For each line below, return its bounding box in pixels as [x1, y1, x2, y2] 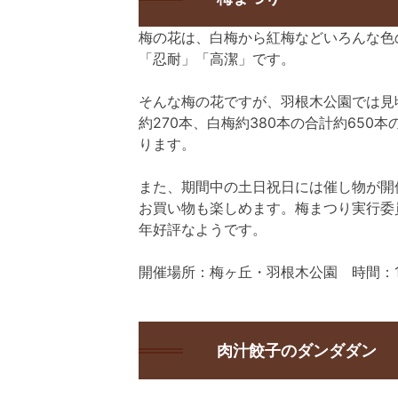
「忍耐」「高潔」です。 [139, 50, 295, 68]
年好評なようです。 [139, 220, 267, 238]
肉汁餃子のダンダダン [217, 341, 377, 360]
